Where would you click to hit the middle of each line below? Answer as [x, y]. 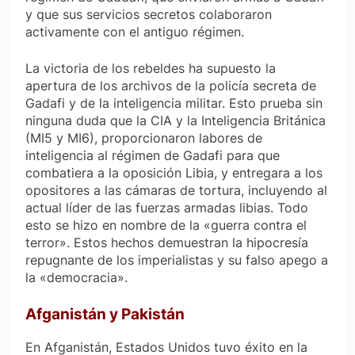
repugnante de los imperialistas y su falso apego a [177, 260]
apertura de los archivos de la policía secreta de [171, 86]
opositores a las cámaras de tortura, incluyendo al [176, 191]
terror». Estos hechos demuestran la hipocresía [167, 243]
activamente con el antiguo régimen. [135, 32]
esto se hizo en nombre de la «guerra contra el [166, 225]
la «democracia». [76, 278]
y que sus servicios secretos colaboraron [149, 15]
